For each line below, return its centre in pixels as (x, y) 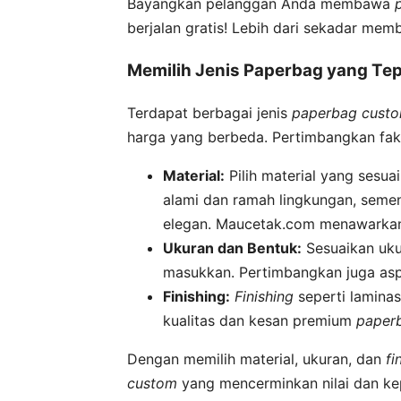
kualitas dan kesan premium (260, 321)
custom (152, 384)
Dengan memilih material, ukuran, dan (256, 359)
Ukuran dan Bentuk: (232, 248)
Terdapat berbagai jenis (209, 113)
